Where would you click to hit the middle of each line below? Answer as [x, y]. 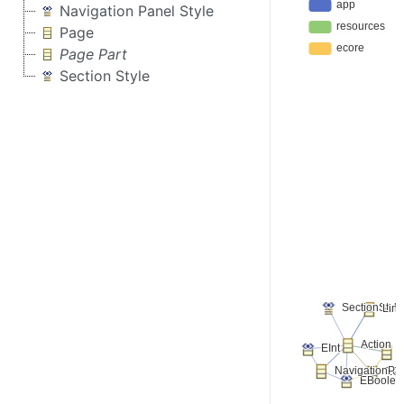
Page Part [93, 54]
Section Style [105, 76]
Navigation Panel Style [137, 11]
